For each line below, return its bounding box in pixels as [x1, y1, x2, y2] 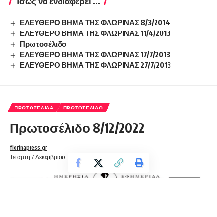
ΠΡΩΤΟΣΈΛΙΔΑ [15, 104, 54, 110]
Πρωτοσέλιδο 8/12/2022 [10, 119, 145, 136]
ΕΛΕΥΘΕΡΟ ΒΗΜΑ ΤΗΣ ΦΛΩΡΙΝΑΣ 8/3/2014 [20, 18, 170, 27]
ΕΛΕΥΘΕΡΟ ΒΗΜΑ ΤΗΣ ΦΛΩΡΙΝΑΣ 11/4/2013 [20, 29, 171, 38]
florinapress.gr [10, 143, 47, 151]
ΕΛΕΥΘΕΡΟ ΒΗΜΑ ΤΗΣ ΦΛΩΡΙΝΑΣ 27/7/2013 [20, 60, 171, 69]
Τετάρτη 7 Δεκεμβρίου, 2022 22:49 [10, 153, 93, 161]
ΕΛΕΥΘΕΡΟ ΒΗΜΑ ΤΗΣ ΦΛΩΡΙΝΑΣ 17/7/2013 [20, 49, 170, 59]
